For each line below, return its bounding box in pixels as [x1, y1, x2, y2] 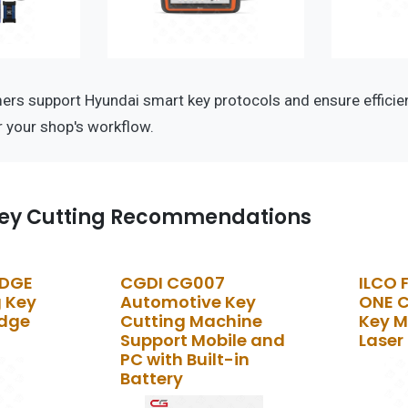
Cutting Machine [119, 309, 262, 332]
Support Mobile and [119, 328, 285, 352]
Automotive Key [119, 290, 256, 313]
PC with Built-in [119, 347, 250, 371]
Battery [119, 366, 183, 390]
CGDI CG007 [119, 270, 225, 294]
